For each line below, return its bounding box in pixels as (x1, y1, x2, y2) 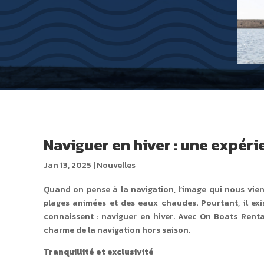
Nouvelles (96, 159, 136, 171)
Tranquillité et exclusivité (43, 245, 154, 258)
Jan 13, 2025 (43, 159, 91, 171)
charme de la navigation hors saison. (43, 223, 190, 236)
